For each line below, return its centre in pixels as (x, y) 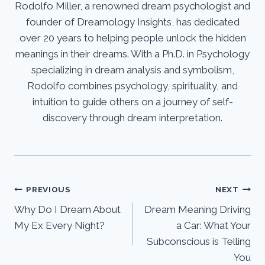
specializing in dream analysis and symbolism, (132, 70)
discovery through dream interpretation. (132, 118)
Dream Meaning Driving (198, 210)
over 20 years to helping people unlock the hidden (132, 38)
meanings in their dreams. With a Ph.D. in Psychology (132, 54)
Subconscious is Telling (199, 242)
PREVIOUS (49, 189)
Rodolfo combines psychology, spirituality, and (132, 86)
